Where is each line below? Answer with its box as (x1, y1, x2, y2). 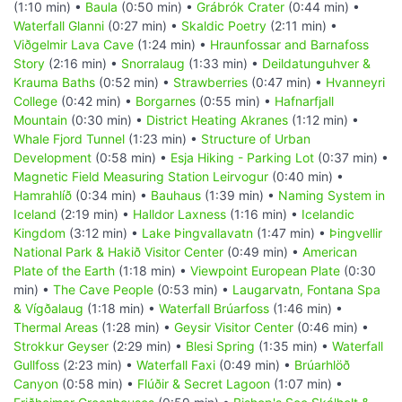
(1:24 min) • (134, 37, 210, 53)
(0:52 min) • (95, 74, 173, 91)
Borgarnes (135, 93, 196, 109)
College (13, 93, 57, 109)
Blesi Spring (186, 338, 255, 354)
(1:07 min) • (270, 376, 343, 392)
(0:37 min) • (314, 150, 389, 166)
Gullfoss (13, 357, 59, 373)
